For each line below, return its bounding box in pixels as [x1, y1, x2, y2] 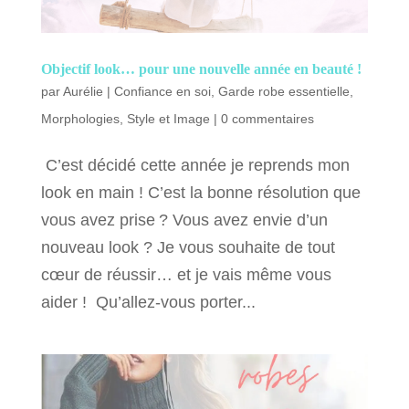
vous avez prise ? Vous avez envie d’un [40, 210, 328, 229]
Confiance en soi [113, 83, 211, 99]
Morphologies [40, 110, 120, 126]
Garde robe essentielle [217, 83, 350, 99]
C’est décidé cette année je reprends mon [40, 155, 350, 174]
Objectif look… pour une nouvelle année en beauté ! [40, 60, 362, 77]
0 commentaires [220, 110, 314, 126]
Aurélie [62, 83, 103, 99]
